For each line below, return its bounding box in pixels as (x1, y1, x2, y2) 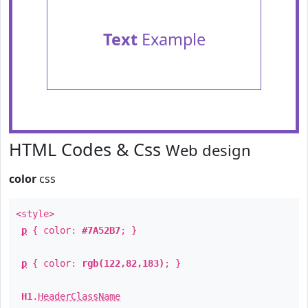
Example (137, 28, 206, 50)
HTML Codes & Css (9, 137, 166, 161)
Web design (166, 140, 251, 160)
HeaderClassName (38, 291, 120, 302)
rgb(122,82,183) (82, 258, 164, 269)
